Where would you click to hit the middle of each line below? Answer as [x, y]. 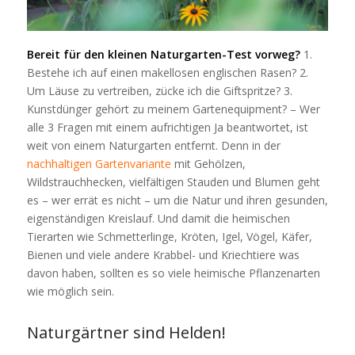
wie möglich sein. [70, 291]
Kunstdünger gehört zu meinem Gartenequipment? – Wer [173, 109]
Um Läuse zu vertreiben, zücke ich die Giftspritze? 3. [159, 90]
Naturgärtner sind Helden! [126, 332]
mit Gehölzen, [208, 163]
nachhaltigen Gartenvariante [99, 163]
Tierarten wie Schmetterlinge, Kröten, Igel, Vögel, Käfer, [169, 236]
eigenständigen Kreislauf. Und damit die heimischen [158, 218]
